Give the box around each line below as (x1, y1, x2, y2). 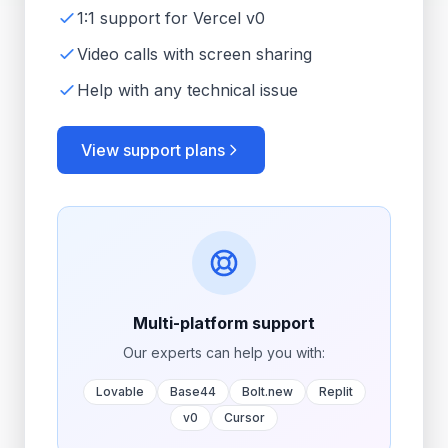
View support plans (81, 140, 225, 160)
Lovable (95, 384, 144, 399)
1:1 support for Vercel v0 (77, 8, 265, 28)
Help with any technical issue (77, 80, 298, 100)
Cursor (224, 410, 265, 425)
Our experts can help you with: (123, 344, 325, 361)
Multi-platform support (133, 313, 315, 333)
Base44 (169, 384, 216, 399)
